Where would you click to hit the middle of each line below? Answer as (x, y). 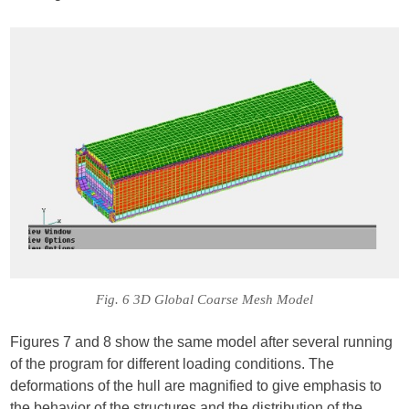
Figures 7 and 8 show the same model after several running (202, 341)
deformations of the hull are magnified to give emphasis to (196, 385)
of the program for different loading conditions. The (173, 363)
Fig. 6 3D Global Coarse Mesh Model (204, 299)
